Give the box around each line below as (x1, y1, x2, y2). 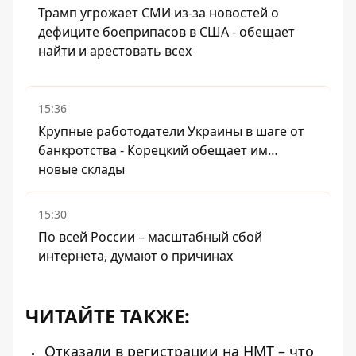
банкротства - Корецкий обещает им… (38, 141, 278, 159)
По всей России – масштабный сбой (38, 228, 262, 246)
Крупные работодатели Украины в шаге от (38, 122, 304, 140)
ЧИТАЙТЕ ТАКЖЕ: (25, 303, 190, 329)
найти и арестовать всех (38, 42, 192, 60)
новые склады (38, 161, 125, 178)
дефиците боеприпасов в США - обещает (38, 23, 295, 41)
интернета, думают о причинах (38, 247, 233, 265)
